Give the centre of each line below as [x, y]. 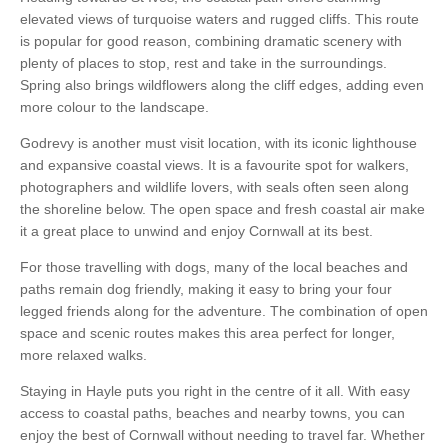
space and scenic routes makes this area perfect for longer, [207, 333]
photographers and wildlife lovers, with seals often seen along [214, 187]
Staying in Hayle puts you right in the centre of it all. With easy [215, 391]
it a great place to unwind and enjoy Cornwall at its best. [196, 231]
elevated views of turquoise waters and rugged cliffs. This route [219, 19]
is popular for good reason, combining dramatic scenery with [211, 41]
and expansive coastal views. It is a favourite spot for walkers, [214, 165]
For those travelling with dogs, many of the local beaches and [214, 267]
